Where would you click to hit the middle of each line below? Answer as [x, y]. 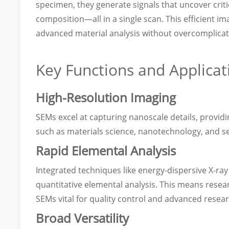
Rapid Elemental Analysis [106, 151]
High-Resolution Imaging [106, 97]
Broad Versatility [83, 218]
